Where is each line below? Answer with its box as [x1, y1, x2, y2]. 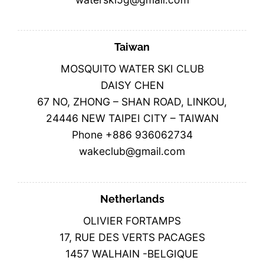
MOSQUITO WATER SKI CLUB [60, 62, 204, 75]
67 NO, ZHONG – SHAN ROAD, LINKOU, [37, 95, 227, 108]
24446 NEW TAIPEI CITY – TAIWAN [45, 112, 219, 125]
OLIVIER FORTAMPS [83, 214, 181, 227]
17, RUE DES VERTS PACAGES [59, 230, 205, 243]
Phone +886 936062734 [71, 128, 193, 141]
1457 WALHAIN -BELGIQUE [65, 247, 199, 260]
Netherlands [100, 193, 164, 206]
